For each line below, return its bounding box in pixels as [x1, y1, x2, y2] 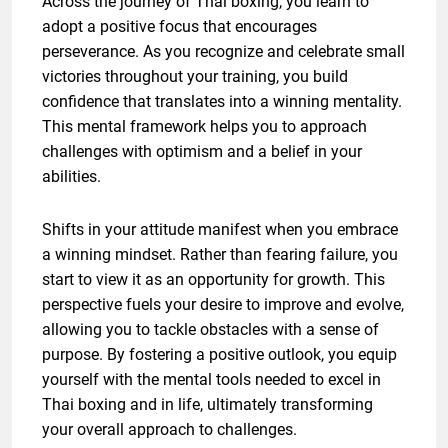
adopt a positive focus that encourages [42, 17, 317, 37]
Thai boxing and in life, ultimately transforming [42, 395, 373, 415]
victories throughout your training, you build [42, 67, 348, 87]
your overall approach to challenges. [42, 420, 297, 440]
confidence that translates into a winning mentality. [42, 92, 402, 112]
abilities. [42, 167, 101, 187]
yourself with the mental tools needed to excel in [42, 370, 381, 390]
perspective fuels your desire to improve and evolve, [42, 295, 404, 315]
